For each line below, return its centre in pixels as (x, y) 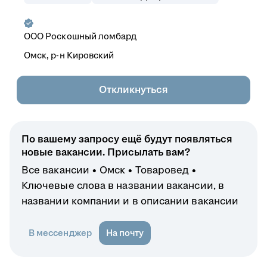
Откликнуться (133, 90)
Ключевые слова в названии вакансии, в (123, 186)
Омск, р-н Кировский (69, 55)
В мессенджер (60, 233)
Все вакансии (55, 170)
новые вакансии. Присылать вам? (106, 152)
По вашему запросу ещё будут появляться (127, 139)
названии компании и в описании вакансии (130, 201)
